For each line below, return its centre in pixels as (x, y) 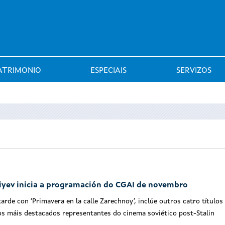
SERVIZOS (194, 71)
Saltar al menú (113, 7)
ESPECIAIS (109, 71)
